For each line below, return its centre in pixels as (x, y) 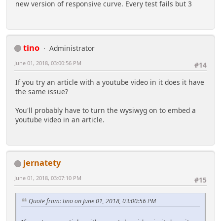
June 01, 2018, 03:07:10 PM (48, 178)
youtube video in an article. (60, 120)
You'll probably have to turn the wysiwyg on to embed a (106, 110)
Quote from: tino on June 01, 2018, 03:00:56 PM (92, 201)
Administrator (72, 48)
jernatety (42, 163)
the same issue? (42, 92)
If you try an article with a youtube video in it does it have (110, 82)
